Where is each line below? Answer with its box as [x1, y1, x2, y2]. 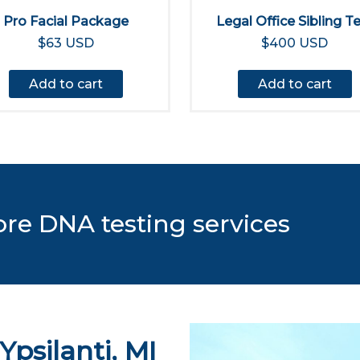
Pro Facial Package [2, 14, 129, 29]
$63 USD [37, 35, 94, 51]
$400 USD [261, 35, 328, 51]
